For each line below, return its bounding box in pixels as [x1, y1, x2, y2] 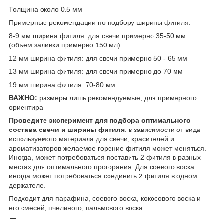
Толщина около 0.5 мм [9, 5, 82, 14]
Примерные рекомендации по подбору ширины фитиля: [9, 19, 191, 27]
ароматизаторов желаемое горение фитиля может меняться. [9, 144, 206, 153]
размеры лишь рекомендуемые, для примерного [37, 94, 197, 102]
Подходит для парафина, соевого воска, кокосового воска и [9, 195, 201, 203]
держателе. [9, 181, 45, 190]
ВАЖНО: [9, 94, 37, 102]
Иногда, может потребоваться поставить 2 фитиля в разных [9, 153, 201, 162]
